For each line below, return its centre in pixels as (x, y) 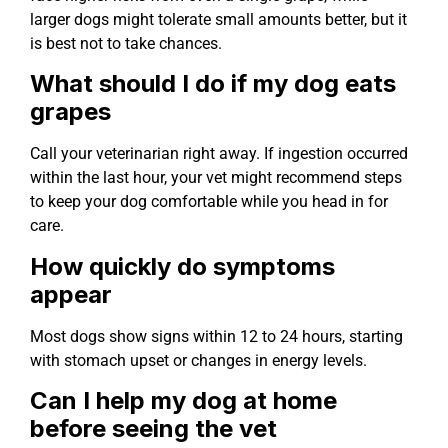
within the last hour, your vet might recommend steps (216, 178)
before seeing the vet (153, 428)
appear (71, 294)
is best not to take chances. (126, 43)
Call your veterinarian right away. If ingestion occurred (219, 154)
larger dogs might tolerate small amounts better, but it (218, 19)
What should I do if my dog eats (213, 84)
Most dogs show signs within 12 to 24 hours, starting (216, 336)
